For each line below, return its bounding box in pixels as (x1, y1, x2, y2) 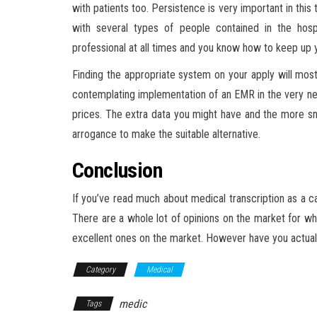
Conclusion (72, 158, 162, 183)
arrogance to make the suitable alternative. (72, 127, 260, 141)
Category (86, 265, 115, 275)
